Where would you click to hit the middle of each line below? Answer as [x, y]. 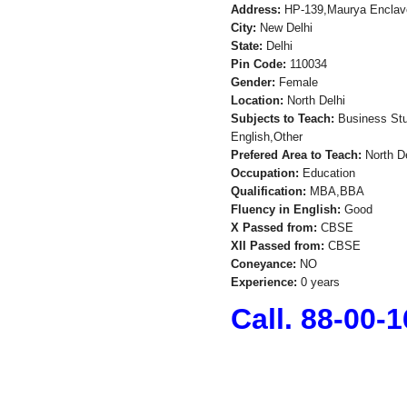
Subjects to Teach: [282, 119]
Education [327, 173]
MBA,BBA [335, 191]
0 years [318, 282]
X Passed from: [273, 228]
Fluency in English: [285, 209]
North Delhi [314, 100]
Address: [255, 10]
